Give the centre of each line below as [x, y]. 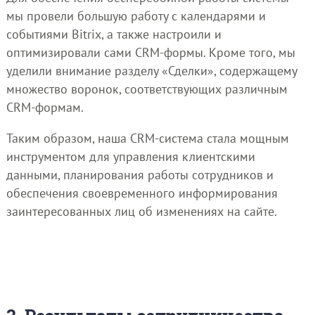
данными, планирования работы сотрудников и [140, 174]
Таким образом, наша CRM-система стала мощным [147, 138]
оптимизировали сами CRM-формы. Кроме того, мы [150, 52]
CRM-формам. [45, 107]
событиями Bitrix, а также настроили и [114, 34]
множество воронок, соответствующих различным [147, 89]
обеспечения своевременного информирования [142, 193]
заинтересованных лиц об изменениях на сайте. [141, 211]
